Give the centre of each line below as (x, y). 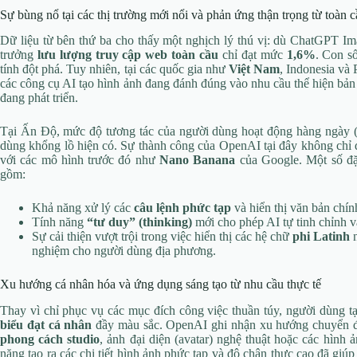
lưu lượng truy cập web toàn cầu (128, 55)
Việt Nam (255, 69)
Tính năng (59, 222)
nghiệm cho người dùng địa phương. (124, 251)
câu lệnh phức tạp (182, 208)
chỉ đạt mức (253, 55)
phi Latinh (321, 237)
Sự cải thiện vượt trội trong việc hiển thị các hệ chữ (162, 237)
